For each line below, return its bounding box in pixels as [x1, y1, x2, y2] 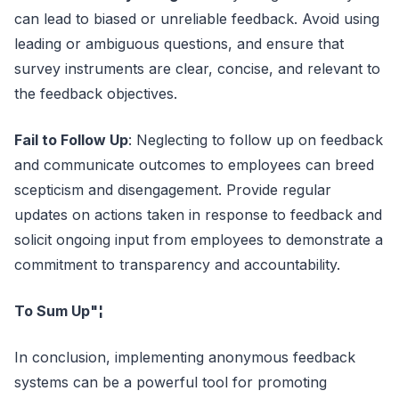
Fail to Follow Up [14, 130, 128, 149]
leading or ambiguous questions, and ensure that [14, 34, 344, 53]
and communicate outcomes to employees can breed [14, 155, 374, 174]
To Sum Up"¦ [14, 301, 103, 320]
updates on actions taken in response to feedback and [14, 205, 382, 224]
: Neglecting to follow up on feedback [128, 130, 383, 149]
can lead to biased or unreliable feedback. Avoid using [14, 9, 379, 28]
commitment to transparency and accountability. [14, 255, 340, 273]
